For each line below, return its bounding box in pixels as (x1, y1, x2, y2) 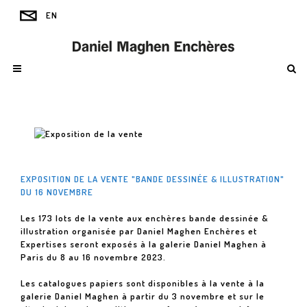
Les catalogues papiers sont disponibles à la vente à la (21, 278, 265, 288)
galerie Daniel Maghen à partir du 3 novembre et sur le (21, 291, 265, 302)
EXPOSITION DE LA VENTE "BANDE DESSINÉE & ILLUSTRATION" (21, 173, 284, 184)
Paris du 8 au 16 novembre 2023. (21, 251, 166, 262)
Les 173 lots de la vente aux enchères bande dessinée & (21, 212, 268, 223)
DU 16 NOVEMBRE (21, 186, 93, 197)
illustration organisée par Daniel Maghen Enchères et (21, 225, 257, 236)
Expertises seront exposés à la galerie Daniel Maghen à (21, 238, 267, 249)
